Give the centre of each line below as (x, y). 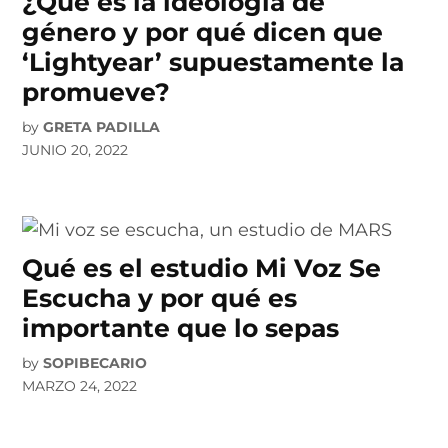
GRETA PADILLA (102, 126)
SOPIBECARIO (95, 362)
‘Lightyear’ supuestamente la (213, 61)
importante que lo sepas (181, 327)
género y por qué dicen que (203, 31)
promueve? (96, 91)
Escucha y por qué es (160, 297)
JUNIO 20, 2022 (75, 149)
